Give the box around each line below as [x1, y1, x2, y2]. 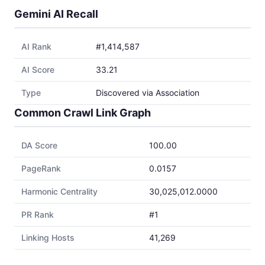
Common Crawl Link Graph [14, 106, 151, 119]
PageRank [21, 163, 61, 173]
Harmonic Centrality [21, 186, 98, 196]
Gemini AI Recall [14, 8, 98, 20]
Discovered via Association [96, 88, 199, 98]
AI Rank [21, 41, 51, 51]
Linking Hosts [21, 232, 75, 243]
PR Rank [21, 209, 54, 219]
